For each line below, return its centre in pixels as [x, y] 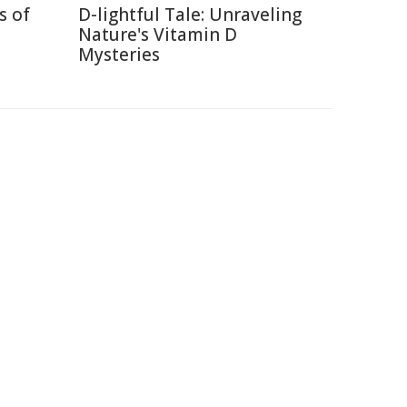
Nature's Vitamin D [158, 35]
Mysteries [119, 55]
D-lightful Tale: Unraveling [190, 15]
